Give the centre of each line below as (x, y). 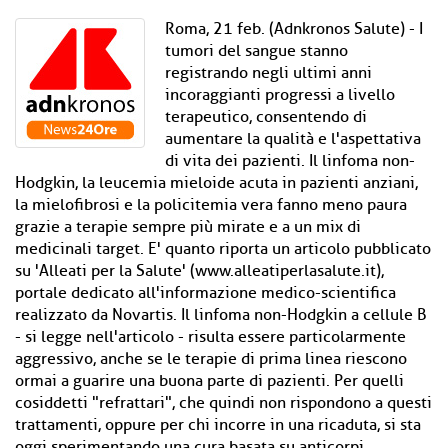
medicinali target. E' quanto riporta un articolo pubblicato (223, 249)
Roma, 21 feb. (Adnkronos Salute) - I (294, 29)
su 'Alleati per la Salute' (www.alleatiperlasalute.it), (199, 271)
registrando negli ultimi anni (268, 73)
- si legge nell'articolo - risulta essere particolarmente (210, 337)
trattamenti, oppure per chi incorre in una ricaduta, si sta (218, 425)
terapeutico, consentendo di (266, 117)
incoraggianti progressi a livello (280, 95)
